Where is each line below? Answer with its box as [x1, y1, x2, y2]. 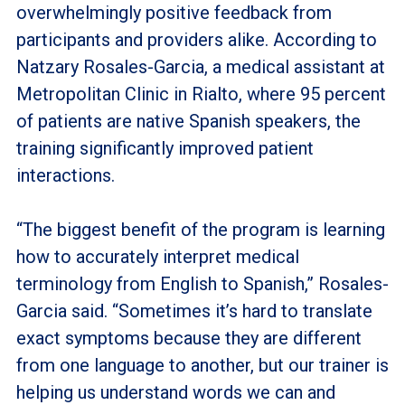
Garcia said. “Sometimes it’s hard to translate [15, 299, 372, 322]
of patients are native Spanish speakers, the [15, 109, 361, 132]
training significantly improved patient [15, 137, 314, 159]
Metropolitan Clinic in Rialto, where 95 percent [15, 82, 386, 105]
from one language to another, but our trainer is [15, 353, 389, 376]
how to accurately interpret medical [15, 245, 299, 268]
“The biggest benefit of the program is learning [15, 218, 385, 240]
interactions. [15, 164, 115, 186]
